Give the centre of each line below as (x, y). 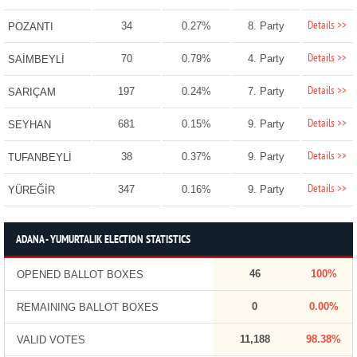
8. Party (266, 26)
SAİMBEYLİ (36, 60)
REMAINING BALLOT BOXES (87, 308)
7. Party (266, 92)
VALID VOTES (51, 340)
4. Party (266, 59)
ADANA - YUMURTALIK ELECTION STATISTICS (103, 241)
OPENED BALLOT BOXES (80, 275)
